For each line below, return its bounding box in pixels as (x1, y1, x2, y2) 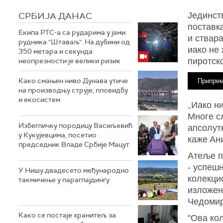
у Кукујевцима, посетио (18, 130, 97, 139)
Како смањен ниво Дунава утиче (18, 76, 128, 85)
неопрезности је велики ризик (18, 56, 120, 65)
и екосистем (18, 95, 60, 104)
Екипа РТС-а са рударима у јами (18, 28, 125, 37)
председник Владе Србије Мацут (18, 140, 129, 149)
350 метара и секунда (18, 47, 93, 56)
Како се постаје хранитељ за (18, 211, 116, 220)
